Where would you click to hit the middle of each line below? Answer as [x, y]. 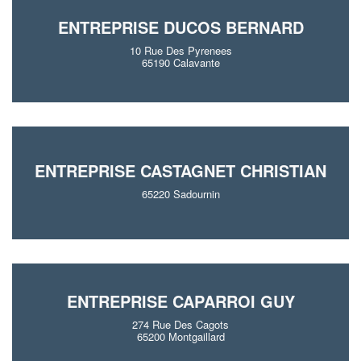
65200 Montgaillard [180, 336]
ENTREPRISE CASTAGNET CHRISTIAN [180, 170]
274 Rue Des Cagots [180, 324]
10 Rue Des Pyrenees [180, 50]
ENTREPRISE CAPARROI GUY [180, 301]
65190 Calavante [180, 62]
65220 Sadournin [180, 193]
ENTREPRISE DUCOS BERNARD [180, 27]
